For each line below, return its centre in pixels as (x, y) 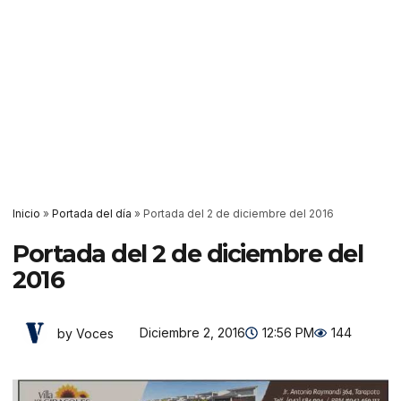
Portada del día (92, 213)
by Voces (85, 333)
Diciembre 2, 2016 (192, 333)
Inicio (26, 213)
